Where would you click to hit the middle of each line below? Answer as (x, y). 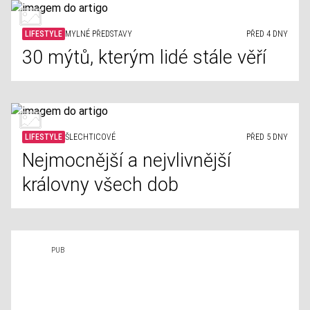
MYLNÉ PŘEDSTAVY (99, 34)
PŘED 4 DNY (267, 34)
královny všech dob (100, 185)
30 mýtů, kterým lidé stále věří (144, 57)
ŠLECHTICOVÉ (90, 137)
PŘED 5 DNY (267, 137)
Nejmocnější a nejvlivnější (127, 161)
